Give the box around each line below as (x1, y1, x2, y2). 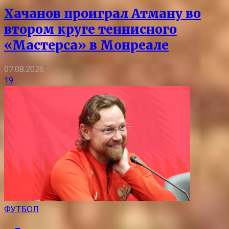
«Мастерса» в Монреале (4, 37, 169, 53)
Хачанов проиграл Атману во (4, 5, 201, 21)
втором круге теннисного (4, 21, 177, 37)
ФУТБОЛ (4, 203, 39, 215)
